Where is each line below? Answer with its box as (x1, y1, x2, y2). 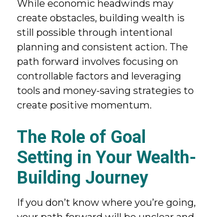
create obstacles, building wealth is (17, 12, 185, 24)
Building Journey (17, 168, 148, 188)
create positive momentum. (17, 99, 152, 111)
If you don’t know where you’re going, (17, 197, 196, 208)
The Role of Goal (17, 127, 146, 147)
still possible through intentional (17, 27, 172, 38)
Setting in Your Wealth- (17, 147, 196, 168)
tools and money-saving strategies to (17, 85, 194, 96)
